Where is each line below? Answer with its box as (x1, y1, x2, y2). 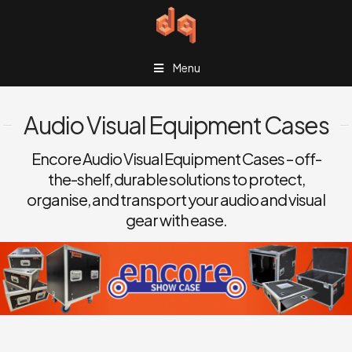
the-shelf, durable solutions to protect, (47, 168, 305, 189)
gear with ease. (125, 209, 227, 229)
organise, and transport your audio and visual (27, 189, 325, 209)
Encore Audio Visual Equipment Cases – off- (31, 148, 321, 168)
